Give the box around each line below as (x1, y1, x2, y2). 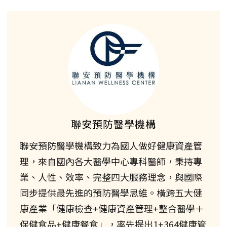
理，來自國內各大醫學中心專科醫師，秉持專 (20, 154, 202, 168)
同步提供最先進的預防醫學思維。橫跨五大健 (20, 185, 202, 199)
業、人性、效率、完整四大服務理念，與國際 (20, 170, 202, 183)
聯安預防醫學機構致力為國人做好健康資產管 (20, 138, 202, 152)
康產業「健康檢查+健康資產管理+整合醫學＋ (20, 201, 204, 215)
